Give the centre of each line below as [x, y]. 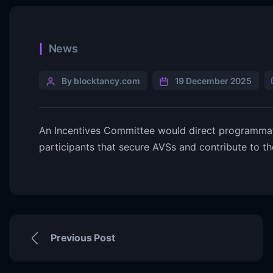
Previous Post [83, 238]
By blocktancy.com [101, 81]
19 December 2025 [213, 81]
